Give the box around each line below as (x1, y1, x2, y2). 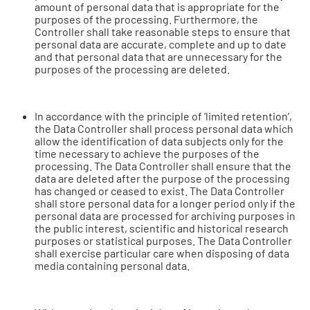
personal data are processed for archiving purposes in (35, 209, 295, 222)
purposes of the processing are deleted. (35, 62, 230, 75)
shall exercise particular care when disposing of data (35, 246, 289, 259)
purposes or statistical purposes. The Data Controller (35, 234, 292, 247)
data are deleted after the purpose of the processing (35, 172, 290, 185)
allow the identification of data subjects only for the (35, 134, 284, 147)
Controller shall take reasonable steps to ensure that (35, 25, 291, 38)
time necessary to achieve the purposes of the (35, 147, 259, 160)
